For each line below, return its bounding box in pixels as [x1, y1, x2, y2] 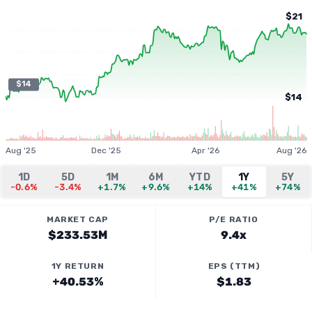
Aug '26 [276, 146, 306, 155]
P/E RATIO [209, 214, 258, 224]
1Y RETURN [51, 261, 104, 271]
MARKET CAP [47, 214, 109, 224]
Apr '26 [192, 146, 220, 155]
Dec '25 [91, 146, 122, 155]
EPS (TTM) [208, 261, 260, 271]
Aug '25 [6, 146, 36, 155]
